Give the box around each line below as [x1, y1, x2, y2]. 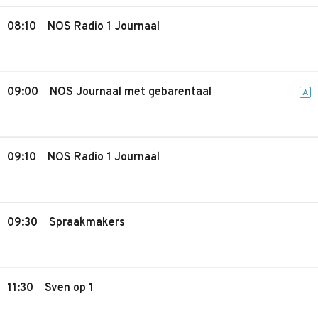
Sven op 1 [45, 281, 94, 295]
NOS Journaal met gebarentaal [50, 85, 212, 99]
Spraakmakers [49, 216, 125, 230]
